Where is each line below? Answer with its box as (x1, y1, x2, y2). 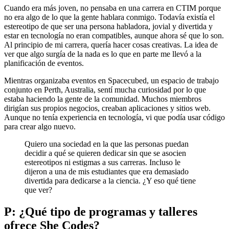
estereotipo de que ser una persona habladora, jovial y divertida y (4, 22, 213, 31)
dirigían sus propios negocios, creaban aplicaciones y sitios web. (4, 104, 211, 113)
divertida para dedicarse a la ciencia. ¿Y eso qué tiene (25, 176, 196, 186)
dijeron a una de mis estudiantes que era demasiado (25, 167, 189, 176)
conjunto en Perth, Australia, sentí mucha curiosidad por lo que (4, 85, 206, 95)
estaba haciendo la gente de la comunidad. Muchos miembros (4, 95, 201, 104)
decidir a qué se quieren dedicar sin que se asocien (25, 149, 186, 158)
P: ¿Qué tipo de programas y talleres (4, 205, 197, 219)
